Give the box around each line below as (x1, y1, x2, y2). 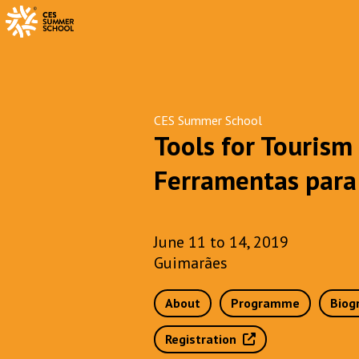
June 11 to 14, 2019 (154, 232, 288, 252)
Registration (165, 331, 243, 347)
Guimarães (154, 252, 228, 273)
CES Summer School (154, 112, 262, 128)
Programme (231, 295, 300, 311)
